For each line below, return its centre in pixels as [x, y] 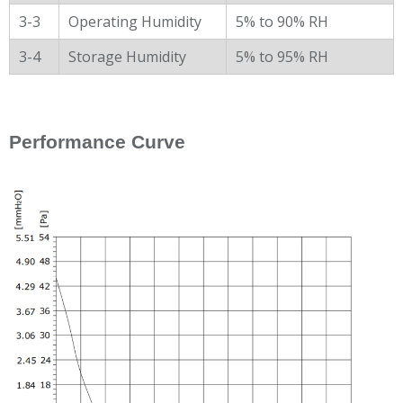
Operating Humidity [135, 21]
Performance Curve [97, 142]
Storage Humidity [127, 56]
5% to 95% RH [282, 56]
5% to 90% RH [282, 21]
